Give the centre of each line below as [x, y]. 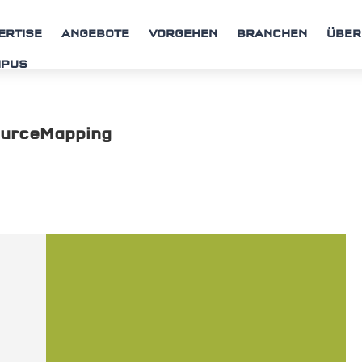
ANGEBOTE [96, 34]
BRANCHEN [272, 34]
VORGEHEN [183, 34]
